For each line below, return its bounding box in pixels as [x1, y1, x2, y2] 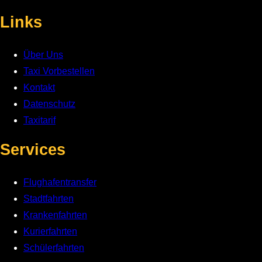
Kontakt [23, 82, 55, 93]
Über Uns [23, 50, 63, 60]
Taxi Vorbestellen [23, 66, 95, 77]
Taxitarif [23, 115, 56, 126]
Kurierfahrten [23, 226, 77, 237]
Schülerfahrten [23, 243, 84, 253]
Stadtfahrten [23, 194, 74, 204]
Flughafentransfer [23, 177, 96, 188]
